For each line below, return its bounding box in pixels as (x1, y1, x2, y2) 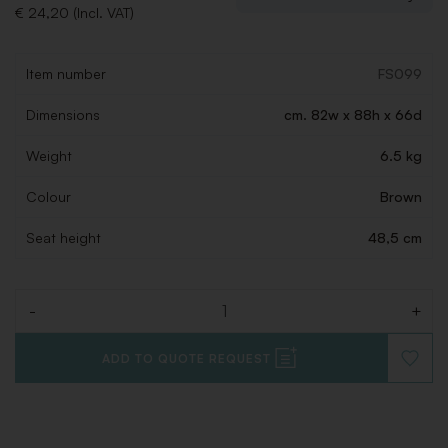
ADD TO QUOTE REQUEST (101, 350, 271, 366)
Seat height (26, 229, 101, 247)
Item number (26, 65, 106, 83)
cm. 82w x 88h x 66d (284, 106, 422, 124)
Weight (26, 147, 72, 165)
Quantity (15, 310, 80, 331)
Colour (26, 188, 71, 206)
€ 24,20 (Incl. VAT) (15, 4, 134, 22)
